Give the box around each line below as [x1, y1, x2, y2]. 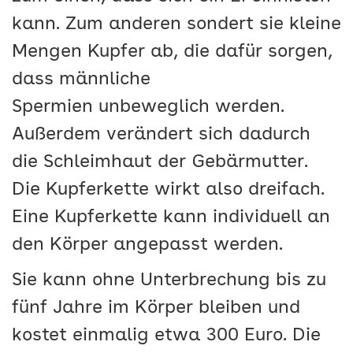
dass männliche [12, 71, 150, 90]
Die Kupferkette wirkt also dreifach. [12, 181, 325, 200]
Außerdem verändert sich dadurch [12, 126, 310, 145]
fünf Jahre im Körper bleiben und [12, 299, 300, 318]
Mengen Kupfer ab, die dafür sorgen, [12, 43, 333, 62]
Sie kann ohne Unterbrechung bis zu [12, 272, 326, 291]
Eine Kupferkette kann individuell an [12, 209, 330, 228]
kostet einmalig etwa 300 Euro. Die [12, 327, 321, 346]
